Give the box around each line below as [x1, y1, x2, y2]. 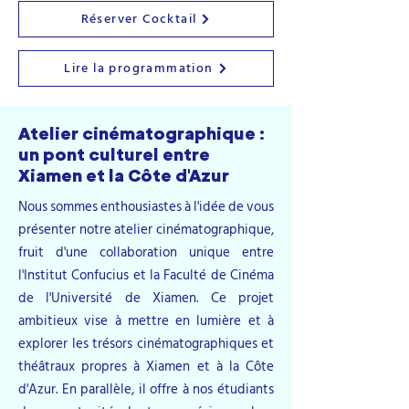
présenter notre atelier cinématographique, [18, 217, 274, 241]
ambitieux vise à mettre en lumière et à [18, 309, 274, 332]
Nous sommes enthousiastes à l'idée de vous [18, 194, 274, 218]
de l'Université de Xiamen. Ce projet [18, 286, 274, 309]
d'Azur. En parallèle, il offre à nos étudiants [18, 377, 274, 401]
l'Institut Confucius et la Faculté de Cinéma [18, 263, 274, 287]
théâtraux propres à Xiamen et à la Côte [18, 354, 274, 378]
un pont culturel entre [18, 143, 210, 164]
